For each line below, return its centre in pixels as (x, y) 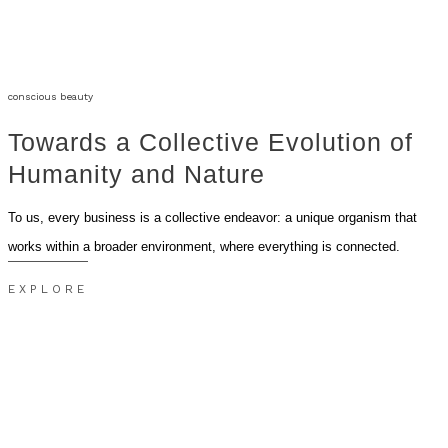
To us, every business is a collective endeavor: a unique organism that (212, 217)
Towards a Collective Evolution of (210, 142)
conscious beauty (50, 96)
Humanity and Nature (136, 174)
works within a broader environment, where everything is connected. (204, 246)
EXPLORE (48, 288)
